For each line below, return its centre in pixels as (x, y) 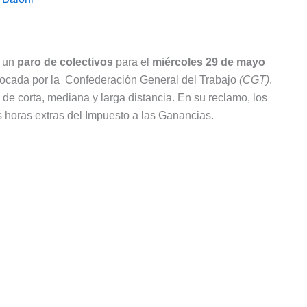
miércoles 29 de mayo (209, 62)
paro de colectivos (65, 62)
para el (133, 62)
